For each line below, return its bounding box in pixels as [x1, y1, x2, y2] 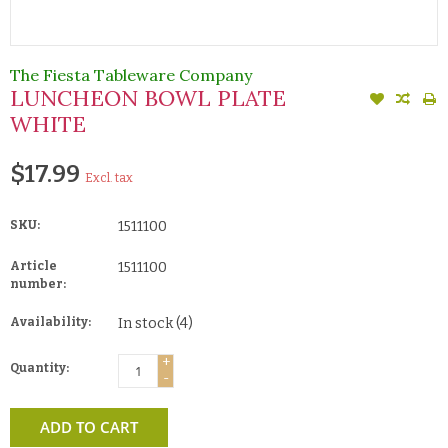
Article [10, 258, 57, 273]
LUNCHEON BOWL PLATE [10, 83, 286, 112]
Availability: [10, 314, 91, 329]
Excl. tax [85, 170, 133, 185]
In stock [118, 314, 176, 332]
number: [10, 276, 66, 291]
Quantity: [10, 360, 69, 375]
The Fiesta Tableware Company [10, 64, 252, 85]
